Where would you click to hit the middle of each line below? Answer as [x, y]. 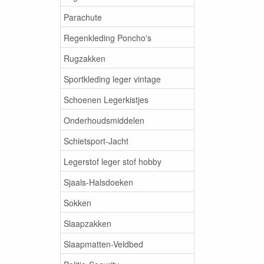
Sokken [77, 202]
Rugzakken [85, 58]
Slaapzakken [88, 223]
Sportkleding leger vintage [112, 79]
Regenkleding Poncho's [108, 37]
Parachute [83, 17]
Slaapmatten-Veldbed [103, 244]
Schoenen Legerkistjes [106, 99]
